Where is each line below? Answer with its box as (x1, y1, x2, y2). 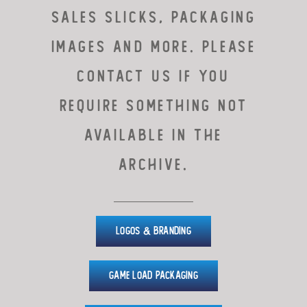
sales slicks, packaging (51, 9, 256, 27)
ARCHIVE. (118, 156, 189, 174)
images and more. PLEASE (51, 38, 256, 56)
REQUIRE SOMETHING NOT (59, 97, 248, 115)
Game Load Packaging (109, 270, 198, 282)
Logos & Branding (116, 225, 191, 237)
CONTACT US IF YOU (77, 68, 230, 86)
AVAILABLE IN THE (84, 127, 223, 145)
